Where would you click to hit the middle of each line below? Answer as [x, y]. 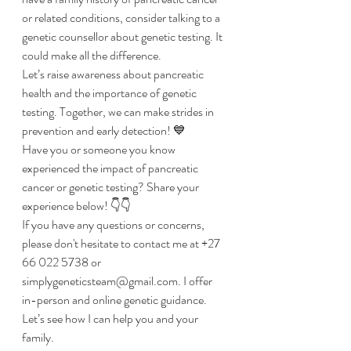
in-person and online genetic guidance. [116, 300]
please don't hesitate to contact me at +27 [122, 244]
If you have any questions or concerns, [114, 225]
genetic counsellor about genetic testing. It [123, 37]
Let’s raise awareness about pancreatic [114, 74]
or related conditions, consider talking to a [122, 18]
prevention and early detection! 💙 [104, 131]
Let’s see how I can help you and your [111, 319]
